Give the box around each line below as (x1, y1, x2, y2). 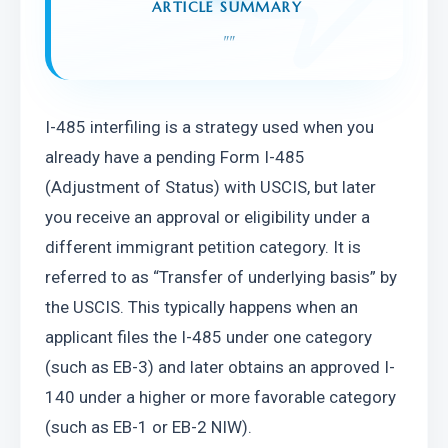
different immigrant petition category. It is (45, 237, 361, 257)
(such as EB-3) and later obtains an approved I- (45, 357, 395, 377)
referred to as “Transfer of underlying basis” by (45, 267, 397, 287)
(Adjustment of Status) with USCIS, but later (45, 177, 376, 197)
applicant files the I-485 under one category (45, 327, 372, 347)
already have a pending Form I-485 (45, 147, 305, 167)
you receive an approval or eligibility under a (45, 207, 370, 227)
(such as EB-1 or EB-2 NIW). (45, 417, 252, 437)
